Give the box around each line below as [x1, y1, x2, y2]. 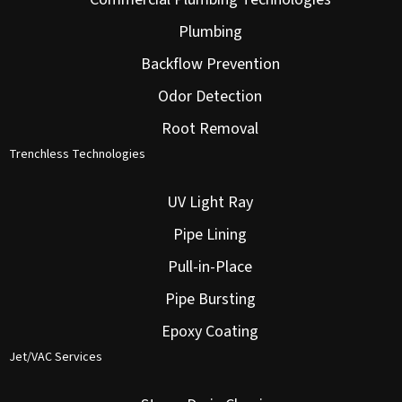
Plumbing [178, 21, 242, 44]
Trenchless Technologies [9, 145, 145, 164]
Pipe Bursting [164, 288, 256, 311]
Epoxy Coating [162, 320, 258, 344]
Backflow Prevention [140, 53, 280, 76]
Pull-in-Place [168, 256, 252, 279]
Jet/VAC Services [9, 348, 102, 367]
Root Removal [162, 118, 258, 141]
